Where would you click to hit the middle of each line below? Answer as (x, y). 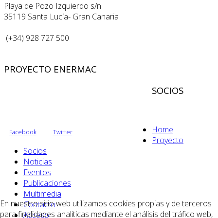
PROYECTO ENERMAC (50, 69)
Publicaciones (47, 183)
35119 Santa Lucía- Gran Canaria (61, 16)
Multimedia (42, 193)
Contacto (39, 204)
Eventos (37, 172)
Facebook (23, 132)
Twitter (63, 132)
